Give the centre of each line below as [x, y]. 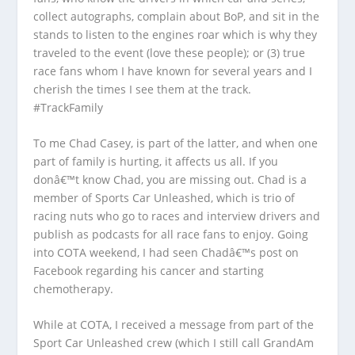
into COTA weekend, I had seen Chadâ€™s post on [166, 252]
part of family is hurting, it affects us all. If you [156, 161]
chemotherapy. [74, 288]
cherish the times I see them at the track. [143, 89]
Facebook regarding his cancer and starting [149, 270]
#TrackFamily [69, 107]
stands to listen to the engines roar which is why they [176, 34]
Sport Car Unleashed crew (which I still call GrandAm [174, 343]
